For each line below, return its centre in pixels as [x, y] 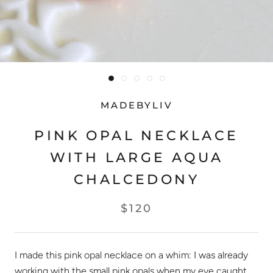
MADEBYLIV [136, 105]
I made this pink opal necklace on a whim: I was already [131, 255]
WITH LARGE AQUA [136, 158]
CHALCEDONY [136, 180]
